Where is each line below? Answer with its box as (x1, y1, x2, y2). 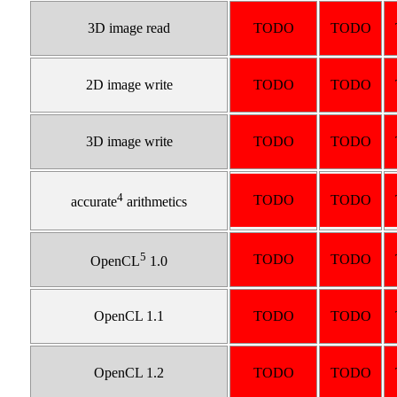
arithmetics (123, 194, 188, 210)
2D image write (85, 77, 173, 93)
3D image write (85, 134, 173, 150)
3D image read (88, 20, 171, 36)
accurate (71, 194, 118, 210)
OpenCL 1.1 (94, 308, 165, 324)
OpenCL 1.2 (94, 365, 165, 381)
